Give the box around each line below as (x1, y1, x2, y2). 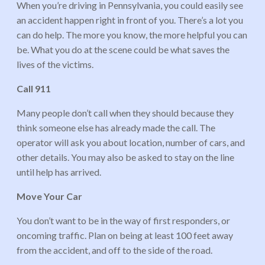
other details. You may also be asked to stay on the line (17, 151, 234, 163)
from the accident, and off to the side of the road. (17, 244, 212, 256)
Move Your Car (17, 190, 82, 202)
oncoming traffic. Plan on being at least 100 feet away (17, 229, 233, 241)
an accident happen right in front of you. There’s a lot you (17, 14, 243, 25)
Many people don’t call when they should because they (17, 106, 234, 118)
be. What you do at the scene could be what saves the (17, 43, 230, 55)
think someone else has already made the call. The (17, 121, 215, 133)
